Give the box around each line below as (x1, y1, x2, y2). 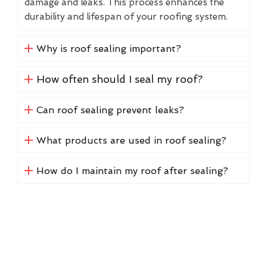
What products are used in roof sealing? (36, 134, 226, 146)
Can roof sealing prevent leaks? (36, 104, 184, 116)
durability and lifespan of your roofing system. (24, 11, 228, 22)
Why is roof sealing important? (36, 42, 181, 54)
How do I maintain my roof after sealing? (36, 164, 228, 176)
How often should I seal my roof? (36, 73, 203, 85)
